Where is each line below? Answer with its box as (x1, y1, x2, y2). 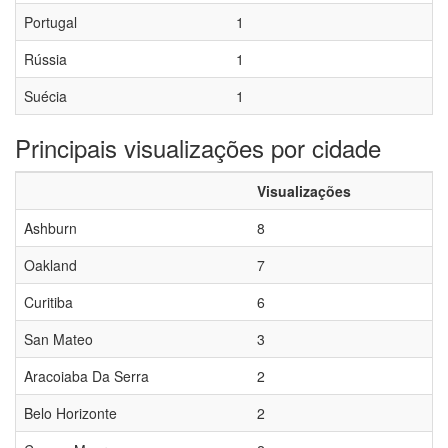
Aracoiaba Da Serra (24, 366, 149, 386)
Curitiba (24, 292, 73, 312)
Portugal (24, 12, 77, 32)
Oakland (24, 255, 77, 275)
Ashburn (24, 218, 77, 238)
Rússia (24, 49, 67, 69)
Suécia (24, 86, 67, 106)
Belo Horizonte (24, 403, 117, 423)
